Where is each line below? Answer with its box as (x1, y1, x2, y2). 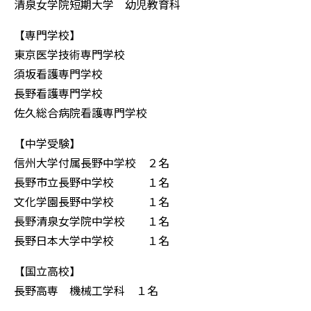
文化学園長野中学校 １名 (14, 193, 169, 210)
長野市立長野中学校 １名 (14, 174, 169, 191)
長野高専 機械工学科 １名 (14, 282, 158, 299)
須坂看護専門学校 (14, 65, 103, 83)
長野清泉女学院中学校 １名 (14, 212, 169, 230)
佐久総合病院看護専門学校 (14, 104, 147, 121)
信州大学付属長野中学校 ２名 (14, 154, 169, 171)
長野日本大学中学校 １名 (14, 232, 169, 249)
